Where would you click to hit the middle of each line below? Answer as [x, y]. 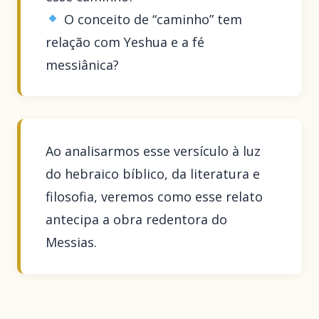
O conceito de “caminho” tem [151, 19]
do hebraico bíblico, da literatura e [153, 174]
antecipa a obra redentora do [137, 220]
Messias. [72, 242]
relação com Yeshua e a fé [125, 42]
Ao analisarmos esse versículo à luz [153, 151]
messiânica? [83, 64]
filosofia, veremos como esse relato [155, 197]
